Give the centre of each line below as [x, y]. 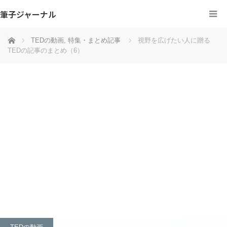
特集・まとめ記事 [94, 40]
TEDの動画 [47, 40]
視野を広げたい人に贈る [174, 40]
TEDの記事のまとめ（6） [46, 50]
